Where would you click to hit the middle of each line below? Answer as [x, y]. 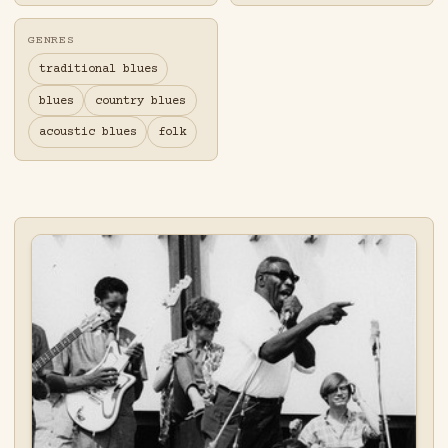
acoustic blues [87, 132]
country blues [140, 100]
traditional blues [98, 69]
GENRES [51, 41]
